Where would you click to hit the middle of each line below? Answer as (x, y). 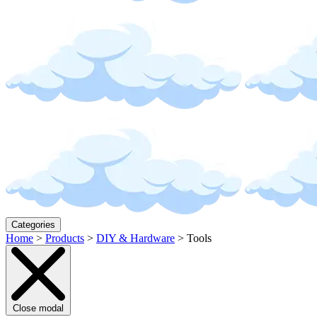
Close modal (38, 308)
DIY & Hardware (136, 238)
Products (65, 238)
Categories (33, 225)
